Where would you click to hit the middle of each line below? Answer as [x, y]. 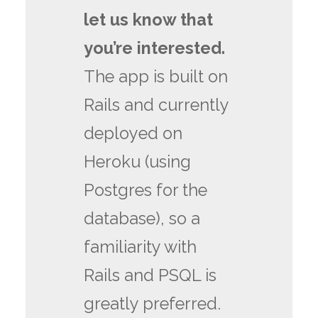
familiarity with [141, 247]
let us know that [149, 20]
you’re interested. [155, 49]
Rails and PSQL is [150, 276]
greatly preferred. [153, 304]
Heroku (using [138, 162]
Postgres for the [146, 191]
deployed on [133, 134]
